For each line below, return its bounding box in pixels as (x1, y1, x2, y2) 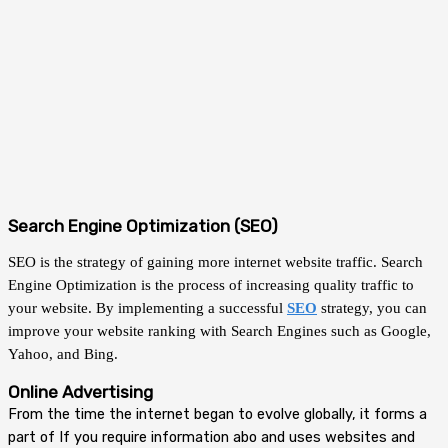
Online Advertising (8, 381, 153, 402)
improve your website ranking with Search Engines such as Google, (8, 323, 431, 340)
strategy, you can (317, 300, 427, 317)
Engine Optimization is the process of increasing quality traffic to (8, 277, 414, 294)
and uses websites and (257, 427, 415, 446)
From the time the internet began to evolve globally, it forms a (8, 404, 427, 423)
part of (8, 427, 59, 446)
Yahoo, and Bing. (8, 346, 118, 363)
